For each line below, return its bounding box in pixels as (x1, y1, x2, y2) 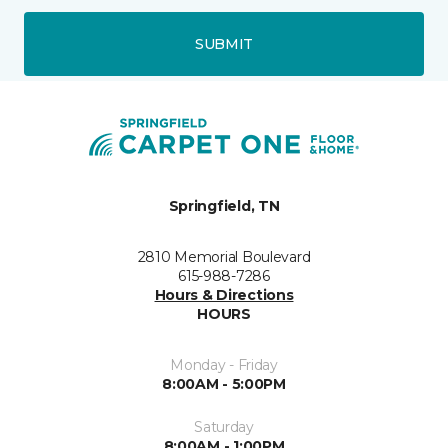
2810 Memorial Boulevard (137, 248, 311, 267)
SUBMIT (194, 34, 254, 53)
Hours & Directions (154, 286, 294, 305)
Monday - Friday (170, 356, 278, 375)
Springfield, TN (168, 197, 280, 216)
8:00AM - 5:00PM (162, 375, 286, 394)
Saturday (194, 418, 254, 437)
